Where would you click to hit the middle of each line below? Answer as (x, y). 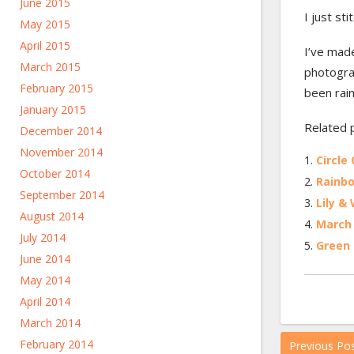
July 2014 (43, 237)
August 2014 (52, 216)
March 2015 (50, 67)
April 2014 (45, 301)
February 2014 (56, 344)
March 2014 (50, 323)
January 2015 (53, 109)
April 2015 (45, 45)
